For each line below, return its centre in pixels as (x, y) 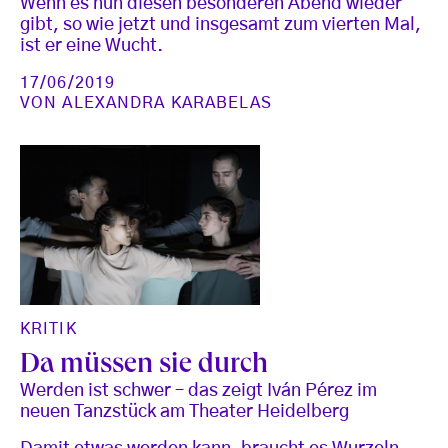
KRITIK (48, 329)
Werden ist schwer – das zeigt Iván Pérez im (198, 391)
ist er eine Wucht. (91, 46)
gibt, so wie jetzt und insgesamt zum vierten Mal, (220, 25)
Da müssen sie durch (144, 367)
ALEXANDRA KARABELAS (167, 103)
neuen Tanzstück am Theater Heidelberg (184, 412)
